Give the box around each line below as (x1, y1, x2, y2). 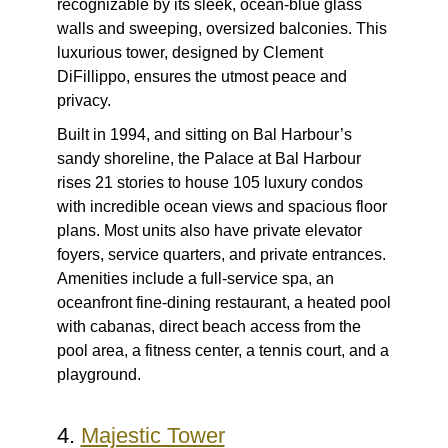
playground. (56, 366, 141, 384)
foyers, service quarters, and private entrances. (56, 246, 386, 264)
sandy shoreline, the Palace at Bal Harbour (56, 150, 361, 168)
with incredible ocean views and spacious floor (56, 198, 387, 216)
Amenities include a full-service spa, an (56, 270, 334, 288)
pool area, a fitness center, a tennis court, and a (56, 342, 389, 360)
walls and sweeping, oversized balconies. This (56, 20, 387, 38)
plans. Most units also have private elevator (56, 222, 362, 240)
